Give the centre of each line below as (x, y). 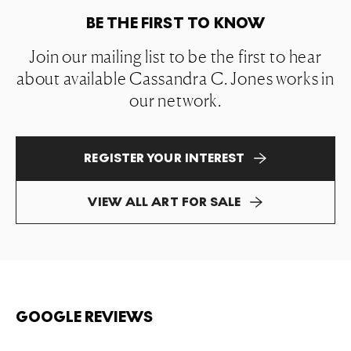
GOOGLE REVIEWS (84, 317)
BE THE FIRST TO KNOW (175, 24)
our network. (175, 100)
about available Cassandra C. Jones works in (175, 78)
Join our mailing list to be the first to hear (175, 56)
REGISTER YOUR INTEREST (165, 158)
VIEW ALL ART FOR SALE (165, 202)
